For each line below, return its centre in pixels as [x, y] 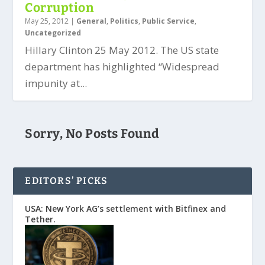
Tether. [41, 219]
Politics [125, 21]
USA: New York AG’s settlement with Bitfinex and [126, 208]
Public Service [169, 21]
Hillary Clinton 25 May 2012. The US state [122, 50]
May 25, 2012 [47, 21]
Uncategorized [53, 33]
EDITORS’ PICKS [67, 180]
